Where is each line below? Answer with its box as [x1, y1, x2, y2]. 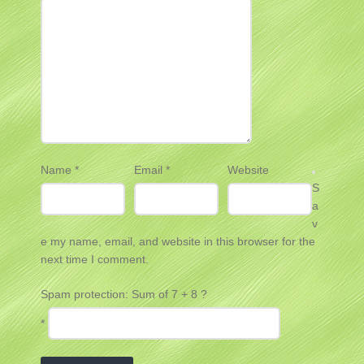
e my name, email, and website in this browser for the [41, 234, 315, 248]
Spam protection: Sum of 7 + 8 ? [41, 287, 207, 301]
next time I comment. [41, 252, 149, 266]
